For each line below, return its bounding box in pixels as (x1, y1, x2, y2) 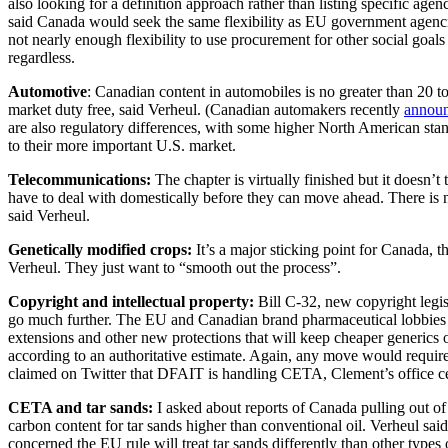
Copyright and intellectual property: (8, 292, 254, 310)
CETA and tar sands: (8, 398, 153, 416)
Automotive (8, 82, 87, 100)
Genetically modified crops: (8, 240, 192, 258)
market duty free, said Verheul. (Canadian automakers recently (8, 100, 404, 118)
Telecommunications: (8, 170, 151, 188)
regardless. (8, 48, 75, 66)
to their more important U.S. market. (8, 136, 236, 154)
